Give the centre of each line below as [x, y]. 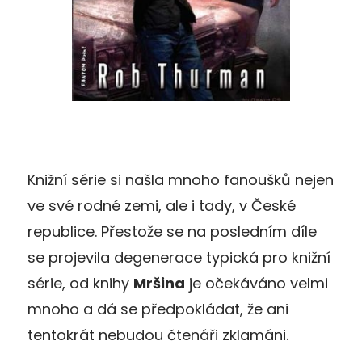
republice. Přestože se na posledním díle [172, 231]
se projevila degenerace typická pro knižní [179, 257]
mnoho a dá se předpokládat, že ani [158, 309]
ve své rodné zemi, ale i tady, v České [162, 205]
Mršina [159, 283]
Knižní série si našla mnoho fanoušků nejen [181, 179]
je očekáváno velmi [257, 283]
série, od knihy [80, 283]
